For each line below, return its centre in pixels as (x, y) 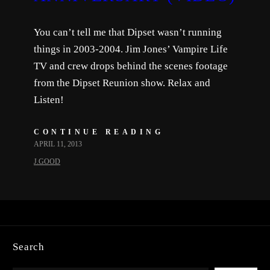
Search (29, 246)
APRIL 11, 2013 (58, 144)
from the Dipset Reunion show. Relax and (122, 83)
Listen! (49, 99)
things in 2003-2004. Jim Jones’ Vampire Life (131, 49)
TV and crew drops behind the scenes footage (131, 66)
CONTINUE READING (99, 132)
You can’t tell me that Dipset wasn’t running (128, 32)
